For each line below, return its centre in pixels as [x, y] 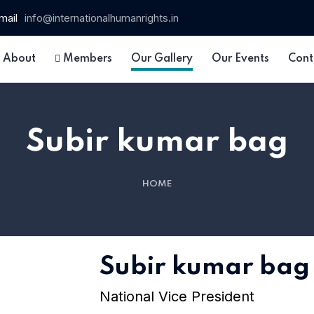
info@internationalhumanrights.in [102, 18]
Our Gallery [162, 59]
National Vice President [177, 296]
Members [86, 59]
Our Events [240, 59]
